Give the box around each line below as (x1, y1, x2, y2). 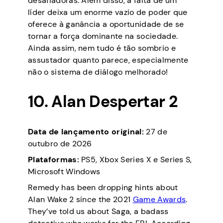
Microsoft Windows (28, 166, 101, 177)
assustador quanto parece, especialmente (28, 54, 189, 65)
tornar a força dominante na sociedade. (28, 30, 178, 41)
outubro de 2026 (28, 138, 92, 149)
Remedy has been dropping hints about (28, 182, 178, 193)
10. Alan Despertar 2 (28, 91, 178, 112)
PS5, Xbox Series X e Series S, (79, 154, 192, 165)
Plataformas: (28, 154, 79, 165)
